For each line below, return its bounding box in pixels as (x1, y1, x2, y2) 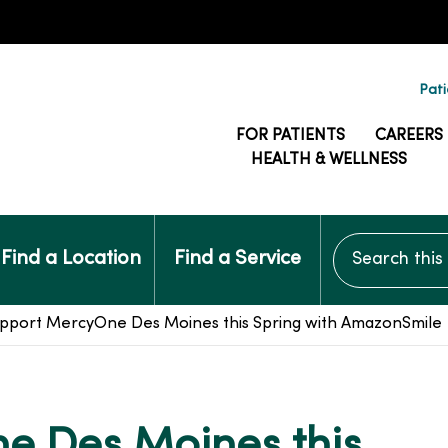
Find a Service (173, 250, 301, 269)
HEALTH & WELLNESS (251, 152, 407, 168)
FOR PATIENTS (236, 128, 345, 144)
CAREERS (375, 128, 443, 144)
